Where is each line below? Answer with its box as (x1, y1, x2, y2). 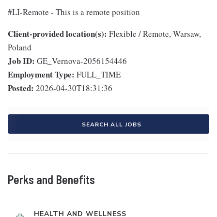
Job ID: (8, 55, 35, 67)
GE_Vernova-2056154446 (37, 55, 127, 67)
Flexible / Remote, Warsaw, (109, 28, 201, 40)
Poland (8, 42, 31, 53)
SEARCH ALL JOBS (81, 121, 141, 129)
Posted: (8, 82, 34, 94)
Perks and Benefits (8, 172, 95, 187)
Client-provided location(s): (8, 28, 107, 40)
